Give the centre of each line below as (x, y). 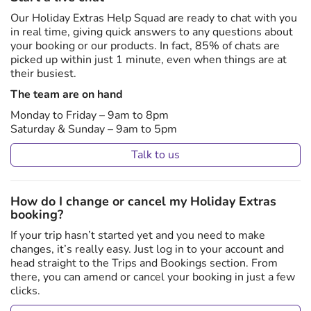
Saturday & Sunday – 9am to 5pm (94, 129)
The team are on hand (67, 94)
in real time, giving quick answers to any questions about (152, 32)
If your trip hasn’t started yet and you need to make (138, 235)
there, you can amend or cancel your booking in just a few (153, 277)
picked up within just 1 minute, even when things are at (149, 60)
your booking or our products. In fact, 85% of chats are (145, 46)
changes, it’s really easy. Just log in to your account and (147, 249)
